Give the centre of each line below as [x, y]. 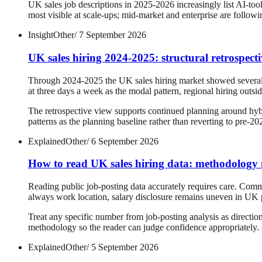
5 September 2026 [125, 247]
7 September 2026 [113, 35]
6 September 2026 [125, 141]
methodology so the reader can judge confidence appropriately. [144, 227]
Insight [41, 35]
